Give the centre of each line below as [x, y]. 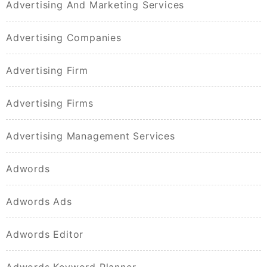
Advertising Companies [64, 38]
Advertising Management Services [91, 136]
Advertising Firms [50, 103]
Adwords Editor [45, 235]
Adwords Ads [39, 202]
